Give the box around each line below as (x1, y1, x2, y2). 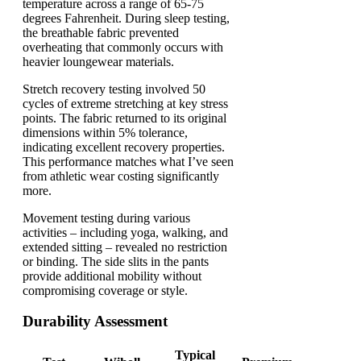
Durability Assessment (23, 313, 168, 330)
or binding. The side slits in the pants (23, 254, 209, 268)
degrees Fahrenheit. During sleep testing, (23, 10, 230, 25)
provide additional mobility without (23, 268, 201, 283)
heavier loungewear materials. (23, 54, 174, 68)
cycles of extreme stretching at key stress (23, 96, 228, 110)
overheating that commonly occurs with (23, 39, 223, 54)
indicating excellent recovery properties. (23, 139, 225, 154)
